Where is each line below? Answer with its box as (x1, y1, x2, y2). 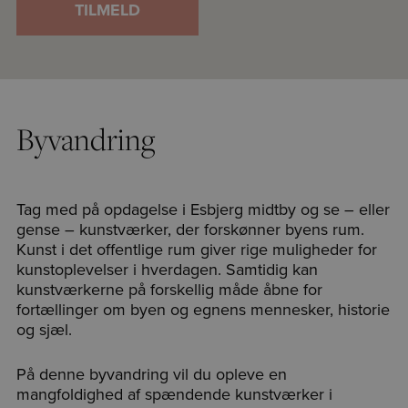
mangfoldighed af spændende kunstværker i (16, 382, 332, 406)
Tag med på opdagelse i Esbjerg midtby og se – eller (16, 198, 390, 221)
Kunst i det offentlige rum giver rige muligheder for (16, 238, 377, 261)
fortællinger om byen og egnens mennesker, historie (16, 298, 390, 321)
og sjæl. (16, 318, 81, 342)
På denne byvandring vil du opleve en (16, 362, 287, 386)
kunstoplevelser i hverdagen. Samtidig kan (16, 258, 318, 281)
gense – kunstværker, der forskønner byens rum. (16, 218, 364, 241)
